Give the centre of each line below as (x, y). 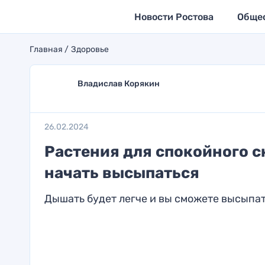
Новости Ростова (174, 17)
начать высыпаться (122, 173)
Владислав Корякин (118, 84)
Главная (46, 49)
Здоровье (90, 49)
